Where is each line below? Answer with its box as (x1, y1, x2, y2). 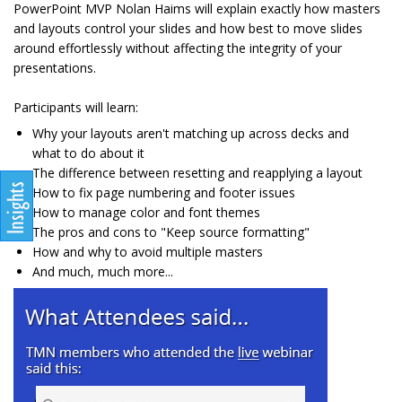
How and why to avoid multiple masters (32, 243, 263, 261)
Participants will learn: (13, 99, 138, 117)
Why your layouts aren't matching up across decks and (32, 125, 349, 143)
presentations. (13, 59, 96, 77)
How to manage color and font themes (32, 204, 260, 222)
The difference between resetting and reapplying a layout (32, 164, 363, 182)
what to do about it (32, 144, 144, 162)
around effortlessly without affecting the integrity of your (13, 39, 342, 57)
